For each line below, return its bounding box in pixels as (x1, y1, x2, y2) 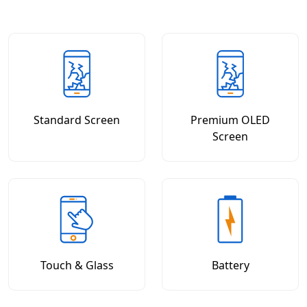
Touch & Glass (40, 258, 114, 273)
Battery (211, 258, 249, 273)
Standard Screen (34, 112, 120, 127)
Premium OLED (191, 112, 270, 127)
